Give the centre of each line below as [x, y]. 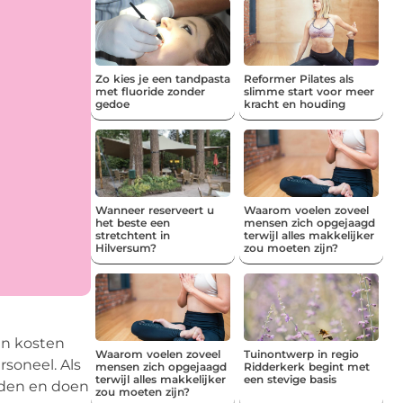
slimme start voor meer [309, 91]
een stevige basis [290, 379]
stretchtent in [133, 235]
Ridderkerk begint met [307, 366]
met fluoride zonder [150, 91]
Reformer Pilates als [299, 78]
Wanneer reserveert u [155, 210]
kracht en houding [295, 103]
